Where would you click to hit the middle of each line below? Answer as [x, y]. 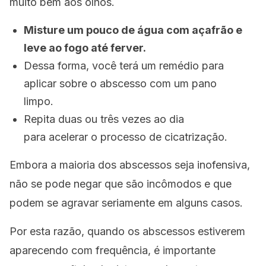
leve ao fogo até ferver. [85, 48]
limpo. [39, 101]
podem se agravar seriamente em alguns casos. [126, 203]
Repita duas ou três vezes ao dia [104, 119]
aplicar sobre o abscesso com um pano [120, 83]
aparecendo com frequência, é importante [113, 250]
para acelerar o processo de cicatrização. [126, 137]
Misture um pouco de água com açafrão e [133, 30]
